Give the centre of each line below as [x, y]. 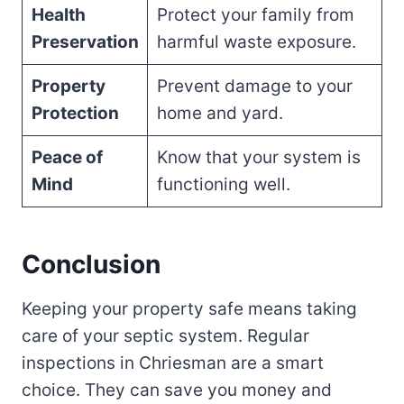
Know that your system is [258, 158]
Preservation [85, 42]
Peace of [67, 158]
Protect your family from [255, 15]
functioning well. [223, 185]
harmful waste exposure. [256, 42]
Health [58, 15]
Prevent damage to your [254, 87]
